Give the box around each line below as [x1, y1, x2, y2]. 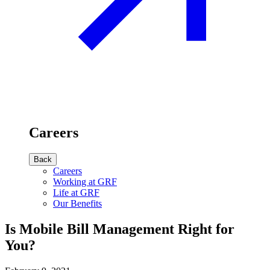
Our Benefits [53, 198, 102, 209]
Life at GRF [53, 187, 99, 198]
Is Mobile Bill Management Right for [5, 221, 234, 237]
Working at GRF [53, 176, 117, 187]
